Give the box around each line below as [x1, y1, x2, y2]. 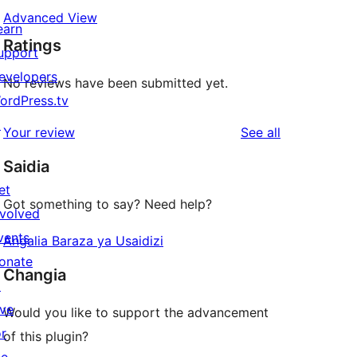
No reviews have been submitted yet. [3, 75, 228, 92]
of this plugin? [3, 328, 88, 345]
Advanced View [3, 10, 97, 26]
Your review [3, 124, 75, 141]
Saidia [3, 157, 49, 177]
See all [241, 124, 280, 141]
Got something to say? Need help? [3, 196, 212, 213]
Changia [3, 265, 66, 285]
